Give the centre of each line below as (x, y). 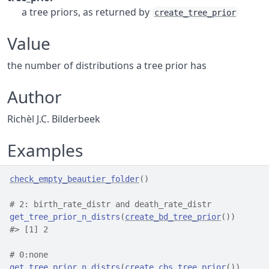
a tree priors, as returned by (87, 12)
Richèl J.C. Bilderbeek (54, 119)
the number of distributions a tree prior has (107, 65)
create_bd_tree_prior (173, 217)
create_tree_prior (195, 13)
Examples (45, 150)
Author (35, 97)
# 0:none (29, 255)
